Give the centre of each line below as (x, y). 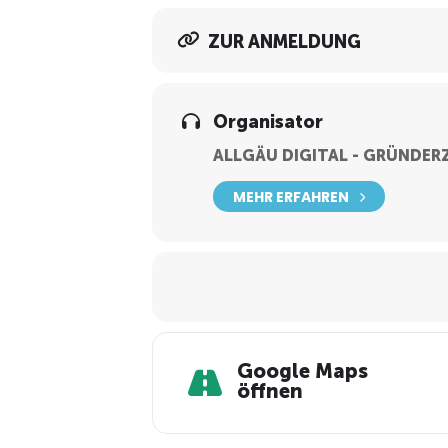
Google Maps (302, 370)
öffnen (270, 390)
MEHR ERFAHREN (291, 196)
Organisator (268, 122)
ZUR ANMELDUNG (284, 42)
